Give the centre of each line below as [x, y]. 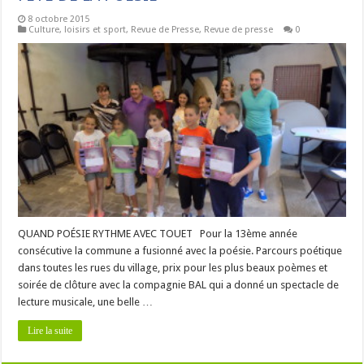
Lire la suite [50, 331]
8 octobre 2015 [59, 19]
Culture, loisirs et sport [78, 29]
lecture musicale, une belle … [86, 302]
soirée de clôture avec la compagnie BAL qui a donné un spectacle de [179, 285]
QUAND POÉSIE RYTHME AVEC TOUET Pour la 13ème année [158, 234]
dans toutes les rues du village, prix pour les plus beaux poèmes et [173, 268]
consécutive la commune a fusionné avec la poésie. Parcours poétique [180, 251]
